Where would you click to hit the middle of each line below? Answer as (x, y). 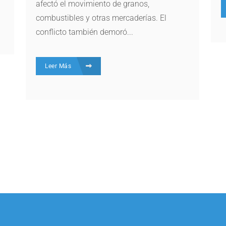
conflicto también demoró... (85, 32)
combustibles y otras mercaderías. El (101, 18)
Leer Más (59, 66)
